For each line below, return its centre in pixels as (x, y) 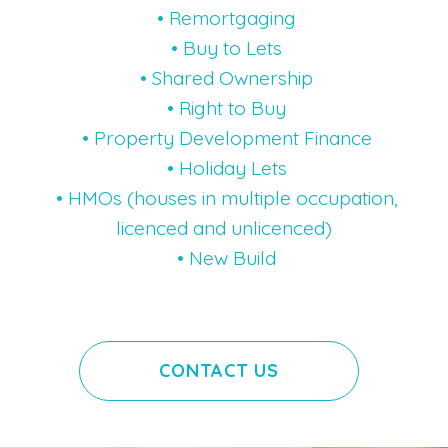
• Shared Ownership (224, 78)
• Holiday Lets (224, 168)
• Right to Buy (224, 108)
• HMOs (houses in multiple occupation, (224, 198)
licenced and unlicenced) (224, 228)
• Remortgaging (224, 18)
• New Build (224, 258)
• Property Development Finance (224, 138)
